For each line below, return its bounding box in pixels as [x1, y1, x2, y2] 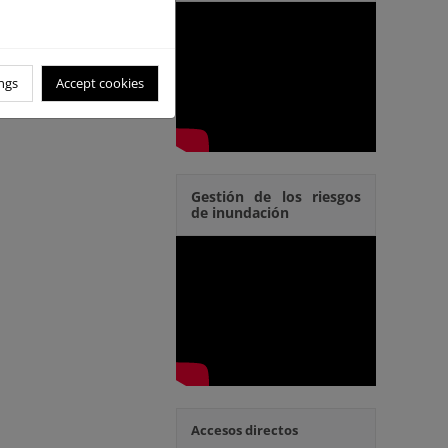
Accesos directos [191, 421, 298, 439]
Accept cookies [56, 74, 144, 92]
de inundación [191, 203, 289, 222]
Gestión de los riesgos [191, 187, 361, 206]
